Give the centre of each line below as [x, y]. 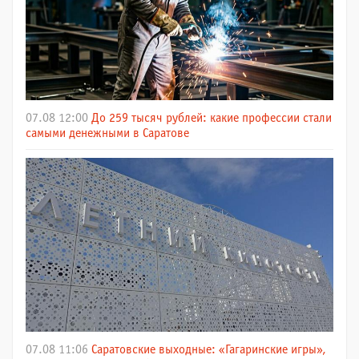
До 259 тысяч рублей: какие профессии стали [212, 119]
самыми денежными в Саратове [107, 134]
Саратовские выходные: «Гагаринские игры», [208, 349]
